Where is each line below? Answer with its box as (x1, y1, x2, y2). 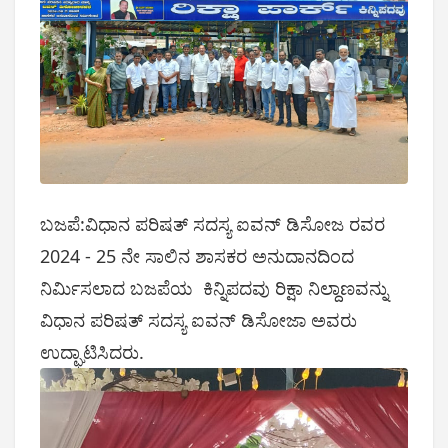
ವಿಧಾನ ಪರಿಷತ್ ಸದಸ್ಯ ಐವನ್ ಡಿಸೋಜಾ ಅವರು (40, 308, 357, 333)
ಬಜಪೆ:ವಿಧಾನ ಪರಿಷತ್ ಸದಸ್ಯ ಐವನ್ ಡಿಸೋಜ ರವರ (40, 212, 385, 237)
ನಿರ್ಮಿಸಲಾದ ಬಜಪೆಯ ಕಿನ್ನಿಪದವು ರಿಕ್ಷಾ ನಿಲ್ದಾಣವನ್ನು (40, 276, 393, 301)
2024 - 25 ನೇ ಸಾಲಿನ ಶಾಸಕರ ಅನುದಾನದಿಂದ (40, 244, 354, 269)
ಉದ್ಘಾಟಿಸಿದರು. (40, 340, 144, 365)
